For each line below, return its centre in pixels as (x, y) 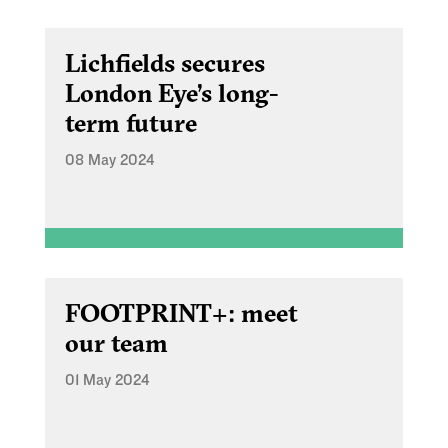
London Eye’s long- (172, 93)
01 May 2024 (107, 380)
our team (116, 343)
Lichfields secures (165, 63)
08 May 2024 (109, 160)
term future (131, 123)
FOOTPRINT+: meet (181, 313)
